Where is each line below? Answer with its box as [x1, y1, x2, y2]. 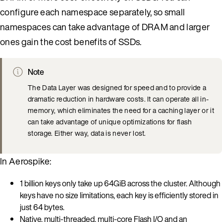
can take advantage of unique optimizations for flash [28, 116, 192, 127]
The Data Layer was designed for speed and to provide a [28, 82, 207, 93]
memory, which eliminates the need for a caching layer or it [28, 105, 214, 115]
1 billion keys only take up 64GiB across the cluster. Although [20, 177, 221, 189]
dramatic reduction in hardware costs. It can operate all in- [28, 93, 209, 104]
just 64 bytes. [20, 201, 64, 213]
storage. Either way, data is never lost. [28, 127, 146, 138]
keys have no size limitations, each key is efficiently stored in [20, 189, 219, 201]
